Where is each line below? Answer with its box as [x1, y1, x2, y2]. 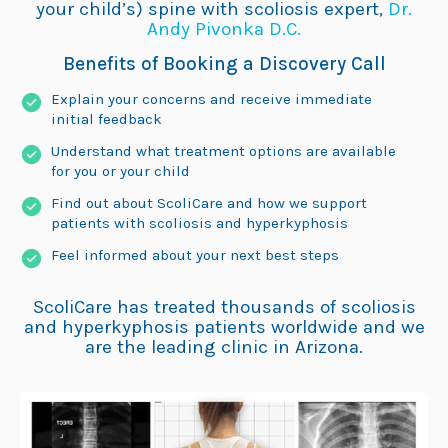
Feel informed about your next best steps [51, 246, 339, 264]
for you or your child [51, 162, 190, 180]
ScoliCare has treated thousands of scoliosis [32, 296, 416, 318]
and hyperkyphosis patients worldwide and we [23, 316, 425, 338]
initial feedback [51, 110, 162, 128]
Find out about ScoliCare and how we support [51, 194, 367, 212]
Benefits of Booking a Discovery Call [62, 53, 386, 75]
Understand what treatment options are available [51, 142, 396, 160]
